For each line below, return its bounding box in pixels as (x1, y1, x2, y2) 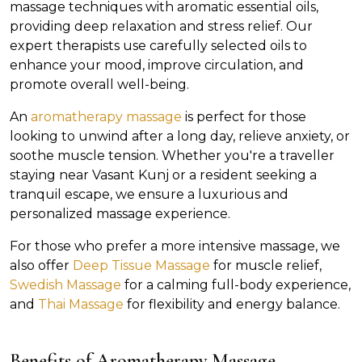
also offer (10, 257, 73, 273)
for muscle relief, (213, 257, 322, 273)
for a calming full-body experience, (124, 276, 351, 293)
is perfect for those (185, 108, 306, 124)
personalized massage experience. (10, 205, 230, 221)
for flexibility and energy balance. (124, 296, 340, 312)
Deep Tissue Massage (73, 257, 213, 273)
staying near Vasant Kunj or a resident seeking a (10, 166, 317, 183)
